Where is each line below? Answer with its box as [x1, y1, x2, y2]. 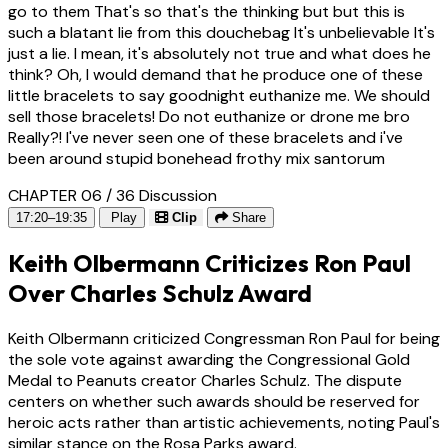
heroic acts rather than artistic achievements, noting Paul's [8, 411, 440, 433]
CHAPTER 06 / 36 [8, 184, 135, 206]
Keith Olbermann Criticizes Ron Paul [8, 247, 411, 278]
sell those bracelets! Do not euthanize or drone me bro [8, 105, 410, 127]
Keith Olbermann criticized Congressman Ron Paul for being [8, 327, 440, 349]
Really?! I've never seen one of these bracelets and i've [8, 126, 403, 148]
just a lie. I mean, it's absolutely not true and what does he [8, 42, 431, 64]
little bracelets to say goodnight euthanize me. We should [8, 84, 430, 106]
